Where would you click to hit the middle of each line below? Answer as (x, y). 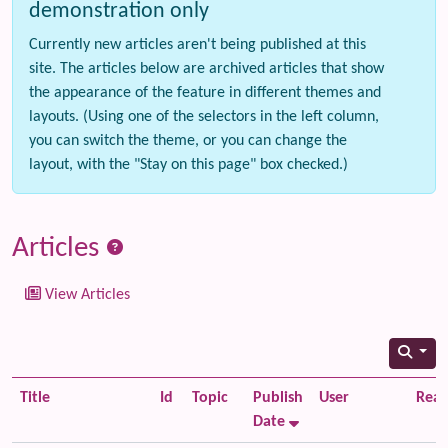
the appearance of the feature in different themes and (205, 93)
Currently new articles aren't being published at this (197, 45)
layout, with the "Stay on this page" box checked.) (188, 165)
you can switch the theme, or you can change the (188, 141)
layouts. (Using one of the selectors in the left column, (204, 117)
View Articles (85, 295)
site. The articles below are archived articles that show (206, 69)
